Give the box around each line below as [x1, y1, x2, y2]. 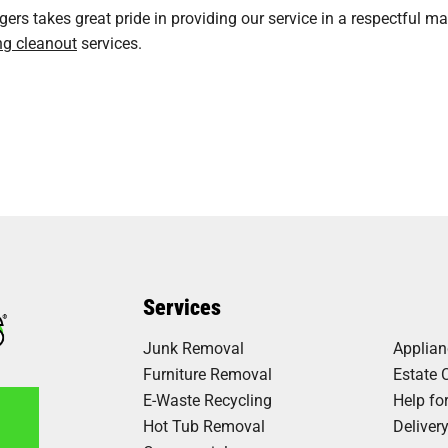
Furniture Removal [143, 363, 273, 385]
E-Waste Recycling [143, 389, 273, 411]
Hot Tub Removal [143, 415, 266, 437]
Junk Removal [143, 337, 245, 359]
